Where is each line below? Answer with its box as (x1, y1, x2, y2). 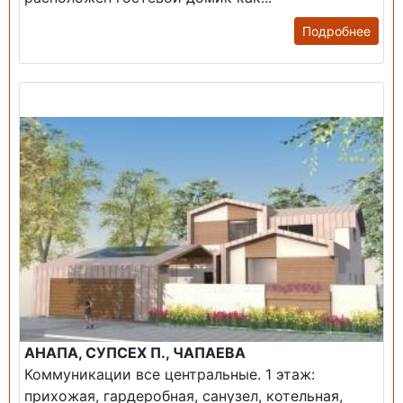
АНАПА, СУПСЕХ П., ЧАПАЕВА (24, 344, 246, 362)
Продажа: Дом (21, 87, 129, 105)
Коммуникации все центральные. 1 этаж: (24, 365, 315, 383)
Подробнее (302, 23, 371, 39)
